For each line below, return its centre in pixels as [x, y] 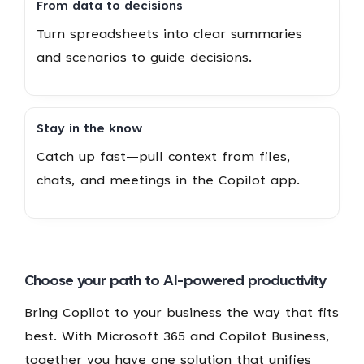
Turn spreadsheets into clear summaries [169, 35]
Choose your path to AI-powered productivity [175, 282]
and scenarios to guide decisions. [144, 58]
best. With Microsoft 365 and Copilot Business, [177, 337]
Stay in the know [89, 129]
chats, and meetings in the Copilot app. [168, 181]
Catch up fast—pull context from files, [163, 157]
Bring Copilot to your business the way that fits [181, 313]
